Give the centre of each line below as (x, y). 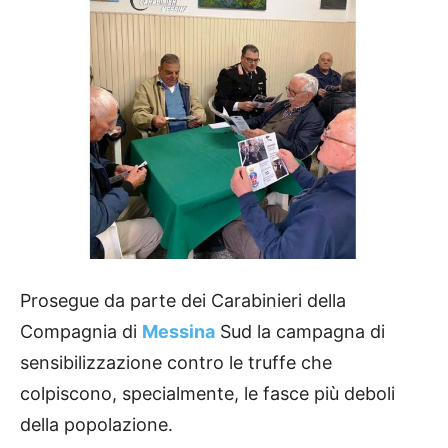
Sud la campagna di (300, 332)
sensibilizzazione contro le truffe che (176, 363)
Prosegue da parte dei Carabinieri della (183, 301)
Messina (178, 332)
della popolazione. (96, 425)
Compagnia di (81, 332)
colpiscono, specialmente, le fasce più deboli (207, 394)
